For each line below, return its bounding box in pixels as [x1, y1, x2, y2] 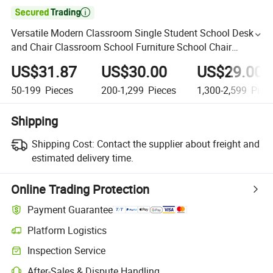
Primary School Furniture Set [11, 54, 135, 68]
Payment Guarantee [27, 203, 113, 217]
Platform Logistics [27, 223, 107, 237]
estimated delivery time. [31, 151, 133, 165]
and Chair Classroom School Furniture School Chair [11, 40, 232, 54]
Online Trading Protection [11, 180, 150, 197]
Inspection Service [27, 244, 106, 258]
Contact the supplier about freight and [96, 136, 260, 151]
